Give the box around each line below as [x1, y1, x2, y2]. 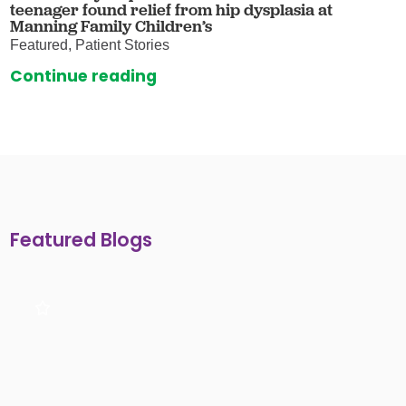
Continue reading [10, 64, 158, 87]
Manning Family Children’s [10, 15, 213, 37]
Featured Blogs [10, 227, 153, 254]
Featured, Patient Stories [10, 37, 170, 53]
